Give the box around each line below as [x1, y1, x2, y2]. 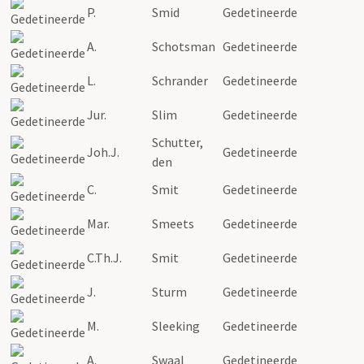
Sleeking [152, 317, 200, 334]
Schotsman [152, 37, 215, 54]
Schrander [152, 71, 208, 89]
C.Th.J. [87, 249, 122, 266]
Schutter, [152, 133, 203, 150]
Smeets [152, 214, 194, 232]
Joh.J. [87, 143, 119, 160]
